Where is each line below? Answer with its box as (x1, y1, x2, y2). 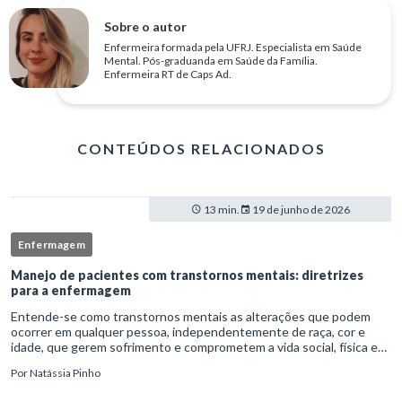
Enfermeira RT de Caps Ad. (104, 67, 232, 82)
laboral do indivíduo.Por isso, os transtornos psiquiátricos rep (11, 354, 350, 371)
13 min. (201, 203, 240, 217)
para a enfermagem (11, 283, 131, 299)
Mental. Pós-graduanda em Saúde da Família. (104, 54, 318, 68)
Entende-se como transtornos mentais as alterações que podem (11, 309, 371, 325)
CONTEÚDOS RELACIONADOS (76, 140, 326, 158)
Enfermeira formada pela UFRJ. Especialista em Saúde (104, 40, 362, 55)
